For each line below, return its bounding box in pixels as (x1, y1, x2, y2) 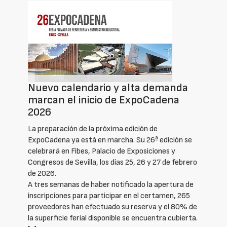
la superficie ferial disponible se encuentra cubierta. (28, 213, 198, 223)
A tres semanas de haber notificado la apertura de (28, 180, 194, 190)
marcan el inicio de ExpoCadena (28, 93, 179, 107)
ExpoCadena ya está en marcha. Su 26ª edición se (28, 135, 192, 145)
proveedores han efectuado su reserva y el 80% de (28, 202, 197, 212)
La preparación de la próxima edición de (28, 124, 158, 134)
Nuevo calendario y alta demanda (28, 81, 188, 95)
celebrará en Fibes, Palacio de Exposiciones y (28, 146, 175, 156)
